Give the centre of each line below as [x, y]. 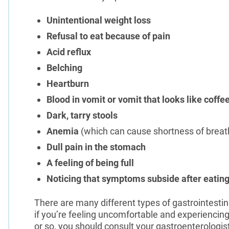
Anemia [63, 131]
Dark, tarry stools [83, 115]
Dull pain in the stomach [96, 147]
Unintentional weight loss [98, 20]
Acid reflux [68, 52]
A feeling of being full [90, 163]
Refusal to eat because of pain [108, 36]
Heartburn [68, 83]
